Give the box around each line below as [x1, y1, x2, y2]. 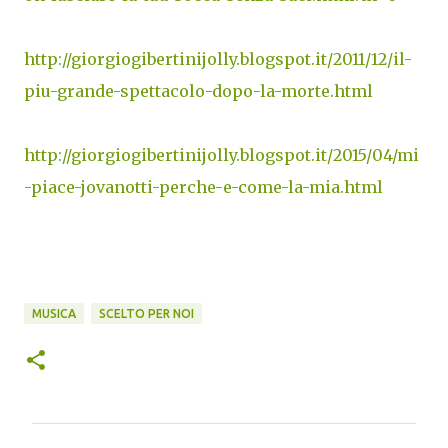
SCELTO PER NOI [99, 307, 194, 320]
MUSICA [32, 307, 76, 320]
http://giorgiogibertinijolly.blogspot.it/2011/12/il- [24, 49, 412, 69]
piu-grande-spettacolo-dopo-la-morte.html [24, 81, 373, 101]
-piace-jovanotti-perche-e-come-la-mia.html [24, 177, 383, 197]
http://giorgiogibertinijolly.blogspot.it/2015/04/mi [24, 145, 419, 165]
